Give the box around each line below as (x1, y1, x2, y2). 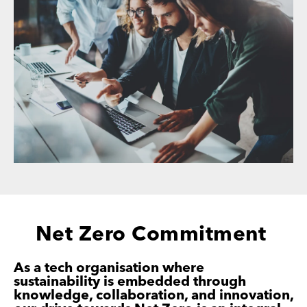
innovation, (219, 289, 293, 304)
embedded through (117, 275, 246, 290)
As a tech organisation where (14, 262, 204, 276)
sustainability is (14, 275, 117, 290)
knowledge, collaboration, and (14, 289, 219, 304)
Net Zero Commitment (35, 225, 272, 246)
